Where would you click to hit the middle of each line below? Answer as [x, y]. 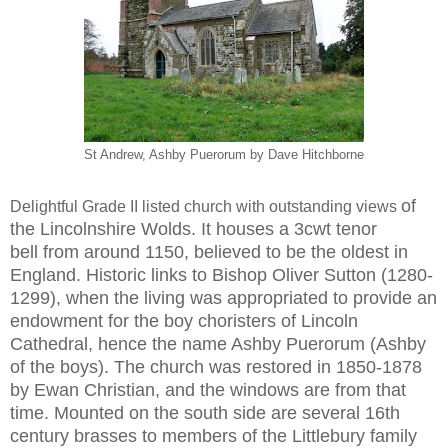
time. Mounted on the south [121, 412]
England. [48, 274]
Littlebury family [354, 435]
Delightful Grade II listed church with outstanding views [205, 206]
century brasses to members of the [151, 435]
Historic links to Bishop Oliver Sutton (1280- [259, 274]
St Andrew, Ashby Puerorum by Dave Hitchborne [224, 154]
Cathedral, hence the [96, 343]
